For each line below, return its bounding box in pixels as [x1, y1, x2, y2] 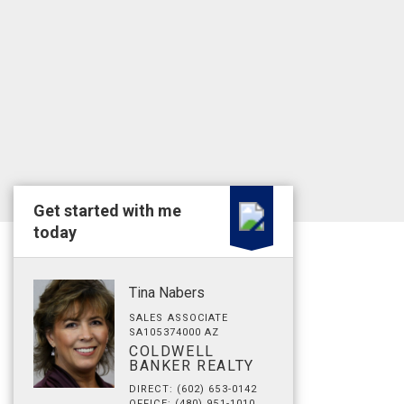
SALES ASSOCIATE [129, 312, 229, 324]
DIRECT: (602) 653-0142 [129, 383, 258, 395]
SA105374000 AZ [129, 326, 220, 338]
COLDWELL [129, 343, 215, 360]
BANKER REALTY [129, 357, 254, 374]
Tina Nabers [129, 284, 205, 301]
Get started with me [33, 201, 181, 220]
